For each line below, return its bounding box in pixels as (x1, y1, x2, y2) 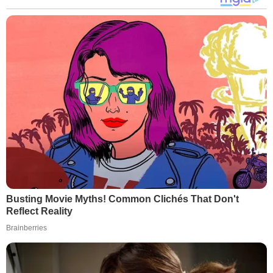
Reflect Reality (6, 206, 73, 217)
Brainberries (6, 224, 47, 233)
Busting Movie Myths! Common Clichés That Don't (6, 194, 239, 205)
